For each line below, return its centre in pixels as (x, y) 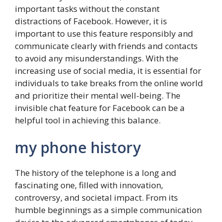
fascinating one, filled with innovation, (89, 185)
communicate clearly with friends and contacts (106, 46)
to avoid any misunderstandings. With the (97, 58)
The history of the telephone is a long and (96, 173)
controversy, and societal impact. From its (96, 198)
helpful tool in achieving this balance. (88, 120)
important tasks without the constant (87, 8)
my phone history (78, 148)
